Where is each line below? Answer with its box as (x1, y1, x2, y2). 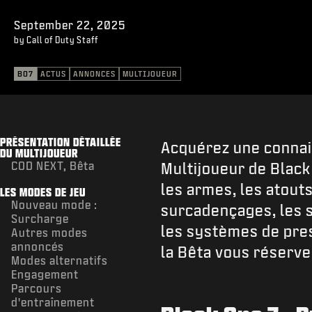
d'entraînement (11, 295, 95, 308)
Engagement (11, 267, 79, 280)
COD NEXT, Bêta (11, 159, 95, 171)
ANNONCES (73, 69, 116, 78)
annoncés (11, 240, 64, 252)
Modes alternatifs (11, 253, 108, 266)
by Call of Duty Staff (14, 35, 98, 45)
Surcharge (11, 212, 69, 224)
